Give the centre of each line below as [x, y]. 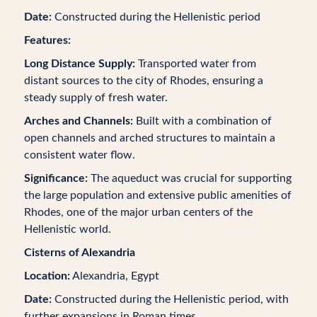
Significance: [56, 178]
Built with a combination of [202, 121]
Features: [47, 40]
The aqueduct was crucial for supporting [189, 178]
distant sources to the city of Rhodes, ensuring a [143, 81]
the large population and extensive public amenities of [157, 195]
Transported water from [195, 64]
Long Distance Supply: [79, 64]
